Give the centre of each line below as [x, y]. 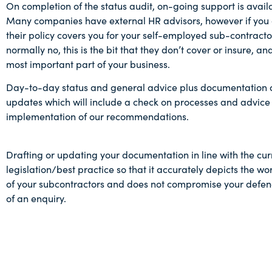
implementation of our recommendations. [97, 116]
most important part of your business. [88, 63]
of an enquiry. [36, 198]
